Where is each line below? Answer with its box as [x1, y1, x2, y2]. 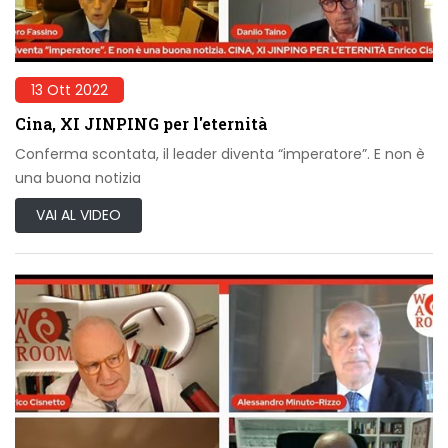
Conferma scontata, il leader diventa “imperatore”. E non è [15, 144, 425, 165]
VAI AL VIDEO [36, 205, 121, 226]
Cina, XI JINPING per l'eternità [15, 113, 267, 135]
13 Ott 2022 [31, 80, 108, 101]
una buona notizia [15, 168, 141, 189]
